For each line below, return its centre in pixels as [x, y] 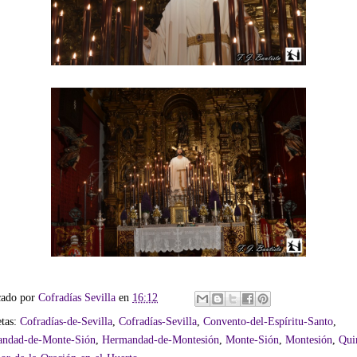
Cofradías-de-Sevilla [66, 321]
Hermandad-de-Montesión [161, 339]
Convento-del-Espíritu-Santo [268, 321]
